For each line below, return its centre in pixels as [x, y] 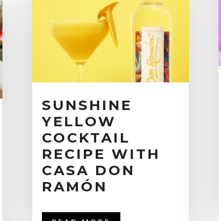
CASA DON [88, 170]
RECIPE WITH [101, 154]
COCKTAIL [86, 138]
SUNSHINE [87, 105]
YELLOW [79, 122]
